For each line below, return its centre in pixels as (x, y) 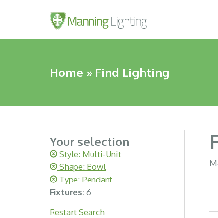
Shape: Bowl (82, 167)
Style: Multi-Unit (89, 154)
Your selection (90, 141)
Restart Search (77, 212)
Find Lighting (132, 72)
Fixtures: (68, 192)
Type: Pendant (85, 179)
